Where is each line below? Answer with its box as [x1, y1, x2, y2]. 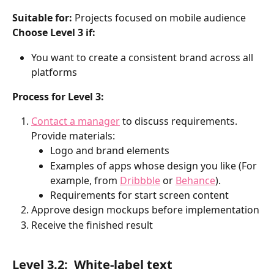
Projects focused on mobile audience [72, 10, 246, 24]
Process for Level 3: [12, 89, 104, 103]
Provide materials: [31, 129, 115, 143]
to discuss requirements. [120, 114, 240, 128]
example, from [50, 173, 120, 187]
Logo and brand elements [50, 144, 169, 158]
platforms [31, 65, 77, 79]
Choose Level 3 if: [12, 26, 95, 40]
